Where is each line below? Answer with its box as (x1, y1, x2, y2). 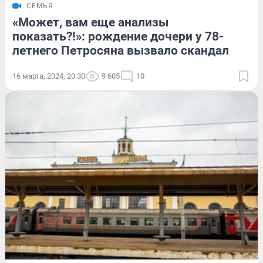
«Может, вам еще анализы (12, 15, 168, 29)
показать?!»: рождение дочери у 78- (12, 29, 224, 43)
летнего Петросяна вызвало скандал (12, 43, 229, 58)
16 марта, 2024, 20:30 (12, 71, 85, 80)
